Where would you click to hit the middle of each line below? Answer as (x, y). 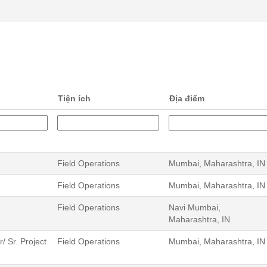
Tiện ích (74, 98)
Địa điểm (187, 98)
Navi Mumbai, (195, 207)
